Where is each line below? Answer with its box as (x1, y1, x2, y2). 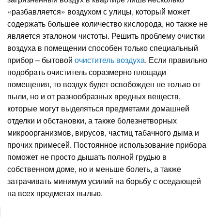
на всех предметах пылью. (7, 187, 103, 199)
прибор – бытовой (7, 54, 75, 65)
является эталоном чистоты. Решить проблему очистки (7, 30, 205, 41)
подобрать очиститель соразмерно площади (7, 66, 166, 77)
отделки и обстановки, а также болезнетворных (7, 114, 177, 126)
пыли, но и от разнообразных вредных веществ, (7, 90, 181, 102)
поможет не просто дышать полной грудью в (7, 151, 167, 162)
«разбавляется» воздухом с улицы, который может (7, 5, 190, 17)
